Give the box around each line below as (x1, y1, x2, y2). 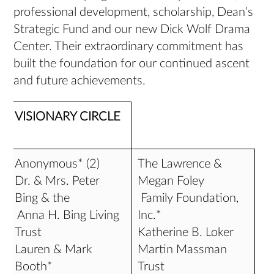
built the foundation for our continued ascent (13, 57, 250, 70)
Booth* (15, 261, 53, 273)
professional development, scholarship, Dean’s (13, 6, 254, 18)
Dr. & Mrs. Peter (15, 175, 100, 187)
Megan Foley (138, 175, 205, 187)
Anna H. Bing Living (15, 209, 120, 221)
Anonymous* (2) (15, 158, 100, 170)
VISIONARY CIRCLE (15, 111, 121, 123)
